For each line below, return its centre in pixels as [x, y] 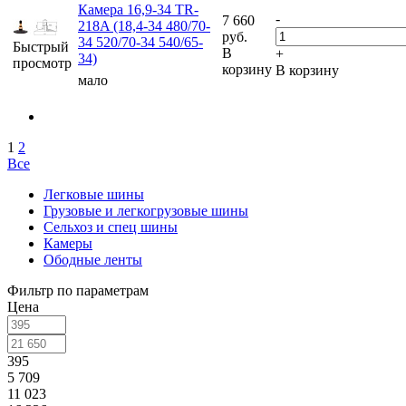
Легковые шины [94, 195]
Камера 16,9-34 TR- [138, 10]
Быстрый [41, 47]
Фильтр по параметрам [78, 291]
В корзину [307, 71]
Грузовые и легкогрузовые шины [146, 211]
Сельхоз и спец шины [111, 227]
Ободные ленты [93, 260]
